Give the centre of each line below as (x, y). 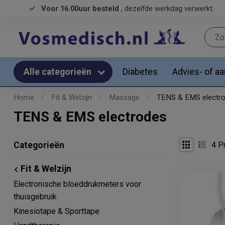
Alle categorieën (59, 72)
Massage (124, 97)
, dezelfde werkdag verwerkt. (167, 9)
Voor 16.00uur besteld (81, 9)
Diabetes (140, 72)
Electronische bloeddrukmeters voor (77, 184)
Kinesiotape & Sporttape (57, 211)
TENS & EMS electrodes (90, 117)
